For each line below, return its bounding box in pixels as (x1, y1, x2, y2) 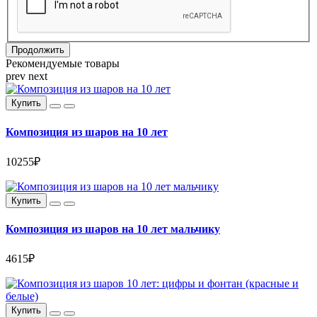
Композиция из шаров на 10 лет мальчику (6, 223, 220, 236)
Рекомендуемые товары (6, 57, 120, 70)
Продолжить (11, 45, 64, 56)
